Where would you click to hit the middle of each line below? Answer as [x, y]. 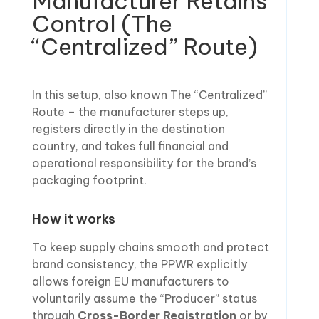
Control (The [102, 23]
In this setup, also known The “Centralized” [149, 94]
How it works [73, 219]
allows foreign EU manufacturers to [130, 281]
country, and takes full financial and [130, 146]
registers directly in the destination [128, 129]
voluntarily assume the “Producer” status [144, 298]
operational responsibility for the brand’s [144, 163]
